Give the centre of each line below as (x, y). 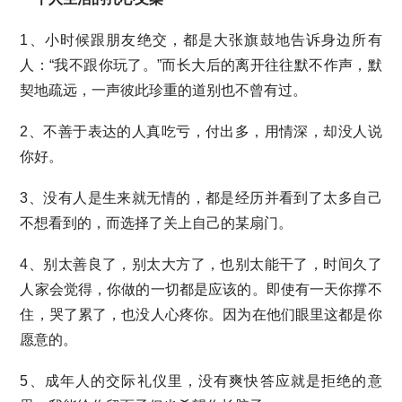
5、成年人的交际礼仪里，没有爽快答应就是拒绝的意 (201, 381)
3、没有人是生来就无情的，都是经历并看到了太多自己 (201, 198)
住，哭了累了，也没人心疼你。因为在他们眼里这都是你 (201, 315)
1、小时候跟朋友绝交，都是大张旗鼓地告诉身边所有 (201, 40)
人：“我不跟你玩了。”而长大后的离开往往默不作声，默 (201, 65)
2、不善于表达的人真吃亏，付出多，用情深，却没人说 (201, 131)
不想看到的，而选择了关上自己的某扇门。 (157, 223)
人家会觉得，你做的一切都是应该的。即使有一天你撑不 (201, 289)
